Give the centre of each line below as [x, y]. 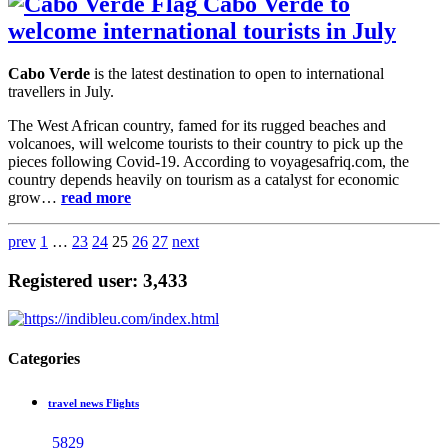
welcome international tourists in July [202, 31]
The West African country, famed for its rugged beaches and [197, 125]
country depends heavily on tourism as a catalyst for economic [203, 179]
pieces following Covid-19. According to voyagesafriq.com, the [208, 161]
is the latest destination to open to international [237, 73]
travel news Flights [93, 402]
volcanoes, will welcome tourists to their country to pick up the [205, 143]
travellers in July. [61, 91]
